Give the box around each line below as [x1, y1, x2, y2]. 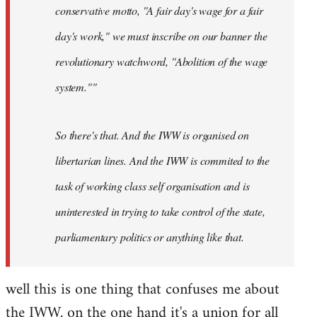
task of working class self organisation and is [55, 178, 250, 193]
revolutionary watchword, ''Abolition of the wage [55, 53, 268, 69]
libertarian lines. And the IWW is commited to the [55, 152, 270, 168]
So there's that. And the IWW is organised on [55, 127, 249, 142]
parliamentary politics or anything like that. [55, 229, 244, 244]
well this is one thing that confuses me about [6, 275, 279, 304]
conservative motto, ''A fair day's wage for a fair [55, 2, 263, 18]
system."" [55, 79, 97, 94]
